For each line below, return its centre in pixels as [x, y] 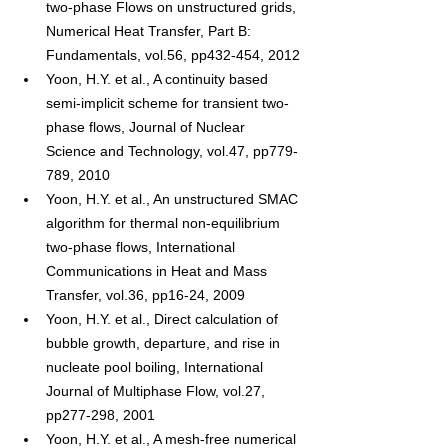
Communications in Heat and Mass [158, 271]
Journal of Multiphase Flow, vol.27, [157, 391]
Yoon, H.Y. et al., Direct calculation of [164, 319]
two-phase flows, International [142, 247]
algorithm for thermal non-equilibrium [165, 223]
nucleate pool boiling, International [156, 367]
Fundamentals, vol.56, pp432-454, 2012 [173, 55]
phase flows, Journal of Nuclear [147, 127]
